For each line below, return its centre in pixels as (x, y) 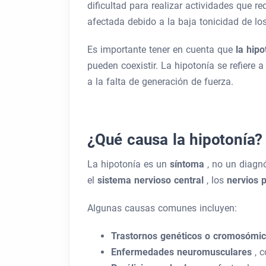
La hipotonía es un (129, 164)
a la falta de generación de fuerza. (160, 82)
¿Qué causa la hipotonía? (175, 140)
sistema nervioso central (152, 180)
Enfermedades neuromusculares (183, 252)
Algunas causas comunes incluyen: (162, 208)
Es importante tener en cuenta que (161, 50)
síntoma (189, 164)
